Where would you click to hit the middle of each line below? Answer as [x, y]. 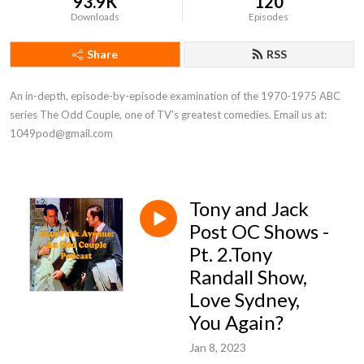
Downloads [95, 17]
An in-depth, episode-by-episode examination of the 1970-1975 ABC [175, 96]
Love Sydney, [245, 299]
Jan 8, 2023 [218, 347]
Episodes [269, 17]
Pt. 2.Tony [231, 254]
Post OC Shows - [259, 231]
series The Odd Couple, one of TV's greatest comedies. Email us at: [168, 115]
